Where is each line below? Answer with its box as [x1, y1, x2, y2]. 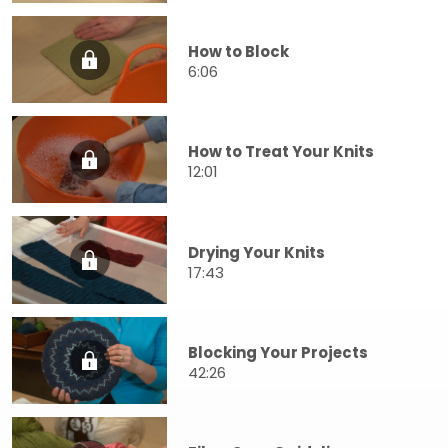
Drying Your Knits [188, 241, 325, 263]
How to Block [188, 41, 289, 63]
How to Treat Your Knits [188, 141, 374, 163]
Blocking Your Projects [188, 341, 368, 363]
